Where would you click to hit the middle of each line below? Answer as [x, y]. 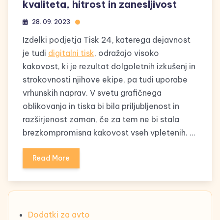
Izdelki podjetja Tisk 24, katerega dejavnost [107, 40]
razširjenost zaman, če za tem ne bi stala [101, 120]
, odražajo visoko [127, 53]
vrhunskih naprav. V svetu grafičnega [92, 93]
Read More [51, 158]
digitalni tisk [71, 53]
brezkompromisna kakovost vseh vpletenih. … [109, 133]
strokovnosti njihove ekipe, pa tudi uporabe [105, 80]
